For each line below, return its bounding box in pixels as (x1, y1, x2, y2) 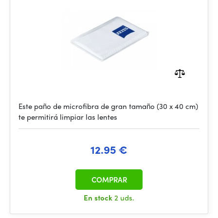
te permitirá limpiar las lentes (18, 111, 117, 122)
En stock (84, 192, 114, 203)
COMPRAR (91, 174, 127, 185)
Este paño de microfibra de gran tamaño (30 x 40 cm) (18, 101, 198, 111)
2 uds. (114, 192, 134, 203)
